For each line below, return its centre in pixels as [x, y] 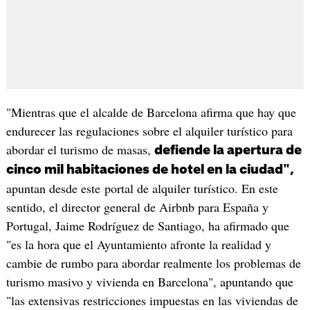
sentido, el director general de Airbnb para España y [137, 207]
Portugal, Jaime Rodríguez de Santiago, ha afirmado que [147, 225]
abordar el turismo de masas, [80, 149]
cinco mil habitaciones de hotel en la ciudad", [150, 169]
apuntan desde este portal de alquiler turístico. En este [142, 188]
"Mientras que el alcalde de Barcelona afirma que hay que [151, 112]
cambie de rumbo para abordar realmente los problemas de [153, 263]
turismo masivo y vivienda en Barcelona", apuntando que [149, 281]
